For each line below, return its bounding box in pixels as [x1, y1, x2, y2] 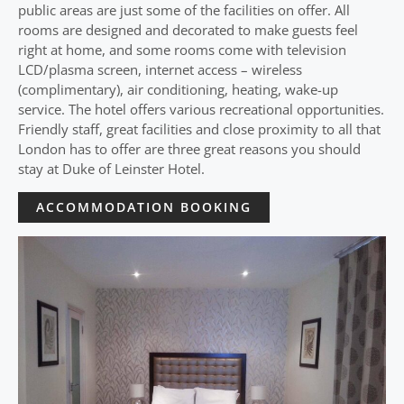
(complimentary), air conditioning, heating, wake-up [18, 80, 338, 98]
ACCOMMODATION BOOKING [36, 198, 252, 216]
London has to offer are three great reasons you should [18, 140, 361, 158]
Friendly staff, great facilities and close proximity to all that [18, 120, 381, 138]
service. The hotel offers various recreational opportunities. [18, 100, 384, 118]
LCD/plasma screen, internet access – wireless [18, 60, 302, 78]
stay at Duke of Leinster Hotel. [18, 160, 205, 178]
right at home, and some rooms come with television [18, 41, 346, 59]
